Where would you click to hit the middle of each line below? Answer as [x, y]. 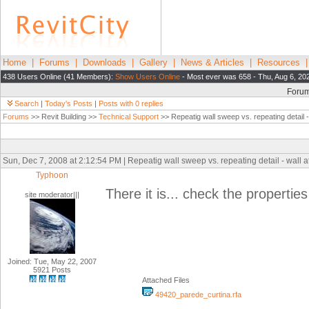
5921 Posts [52, 270]
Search [27, 103]
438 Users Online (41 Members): [59, 77]
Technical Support [129, 117]
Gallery [153, 62]
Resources [279, 62]
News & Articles [212, 62]
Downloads [104, 62]
